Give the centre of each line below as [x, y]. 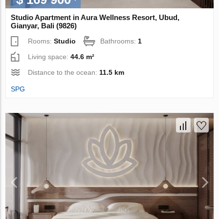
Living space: [49, 56]
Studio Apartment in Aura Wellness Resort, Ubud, [95, 17]
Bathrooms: [119, 41]
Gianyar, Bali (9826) [44, 25]
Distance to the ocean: [64, 72]
